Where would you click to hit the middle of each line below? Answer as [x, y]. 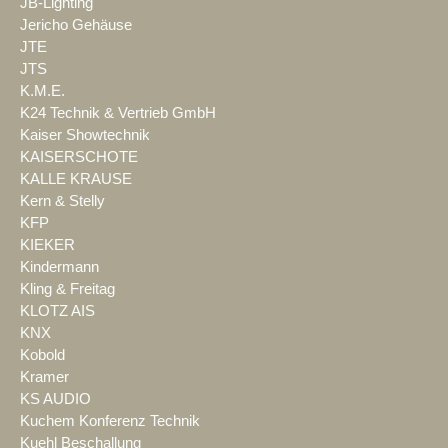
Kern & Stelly [62, 200]
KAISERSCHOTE [79, 156]
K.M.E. [42, 90]
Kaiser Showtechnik [85, 134]
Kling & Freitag [67, 288]
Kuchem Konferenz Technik [110, 420]
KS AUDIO [55, 398]
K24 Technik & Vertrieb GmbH [118, 112]
